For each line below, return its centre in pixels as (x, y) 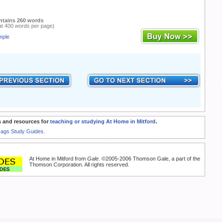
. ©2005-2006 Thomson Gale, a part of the (149, 159)
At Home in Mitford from (58, 159)
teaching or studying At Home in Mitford (103, 122)
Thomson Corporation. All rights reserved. (79, 165)
